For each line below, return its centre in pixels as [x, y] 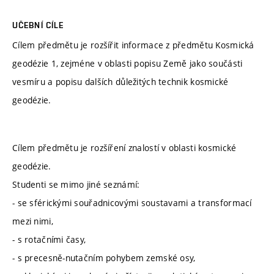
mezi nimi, [33, 221]
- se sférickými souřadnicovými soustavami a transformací [132, 202]
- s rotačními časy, [49, 239]
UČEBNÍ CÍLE [38, 25]
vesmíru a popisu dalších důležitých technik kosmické [120, 82]
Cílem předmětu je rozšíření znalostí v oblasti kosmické [124, 147]
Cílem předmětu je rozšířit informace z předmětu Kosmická [133, 45]
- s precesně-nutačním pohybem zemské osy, [104, 257]
